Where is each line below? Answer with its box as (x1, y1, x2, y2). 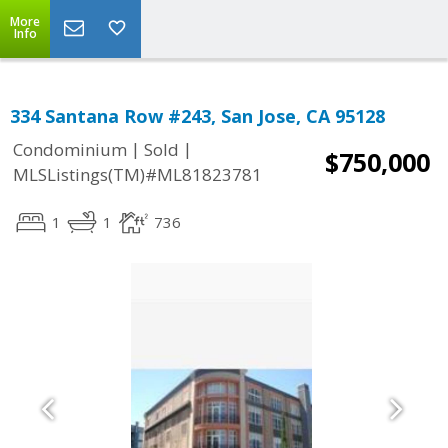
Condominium (13, 138, 127, 162)
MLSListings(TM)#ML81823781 (13, 163, 262, 187)
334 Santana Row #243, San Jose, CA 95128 (10, 104, 385, 128)
